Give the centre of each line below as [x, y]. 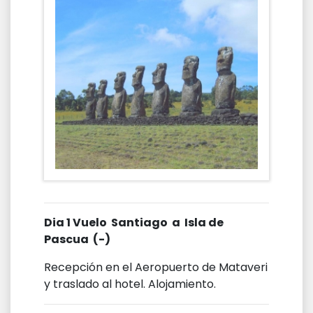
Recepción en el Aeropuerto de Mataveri [156, 267]
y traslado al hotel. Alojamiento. [130, 284]
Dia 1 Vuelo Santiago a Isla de [134, 222]
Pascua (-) [77, 239]
